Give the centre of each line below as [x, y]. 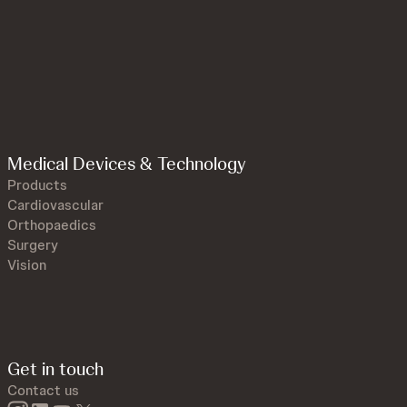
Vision [27, 265]
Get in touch [55, 369]
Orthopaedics [52, 225]
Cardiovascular [55, 205]
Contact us [43, 391]
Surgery [33, 245]
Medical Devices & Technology [127, 164]
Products [37, 185]
